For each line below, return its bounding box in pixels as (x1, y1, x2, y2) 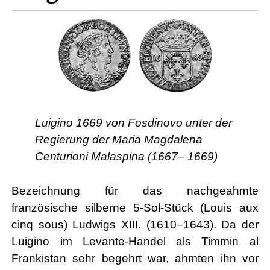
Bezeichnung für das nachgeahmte (11, 184, 259, 197)
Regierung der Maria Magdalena (34, 133, 202, 146)
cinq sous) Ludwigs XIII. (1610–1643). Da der (11, 218, 259, 231)
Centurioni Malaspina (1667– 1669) (34, 149, 218, 163)
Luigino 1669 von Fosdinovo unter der (34, 116, 232, 129)
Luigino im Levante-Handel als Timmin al (11, 234, 259, 248)
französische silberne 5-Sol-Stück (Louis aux (11, 201, 259, 214)
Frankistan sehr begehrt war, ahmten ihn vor (11, 251, 259, 265)
